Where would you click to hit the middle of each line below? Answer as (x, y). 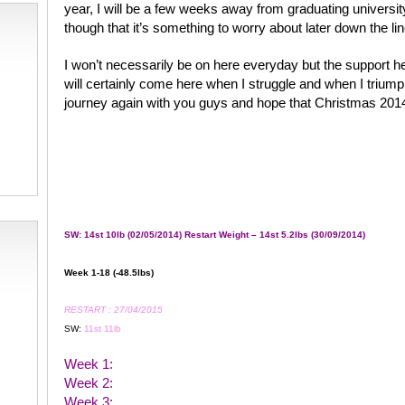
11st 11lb (102, 329)
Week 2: (88, 383)
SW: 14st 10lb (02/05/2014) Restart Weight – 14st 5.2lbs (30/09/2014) (214, 235)
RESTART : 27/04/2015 (113, 310)
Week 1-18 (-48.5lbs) (110, 273)
